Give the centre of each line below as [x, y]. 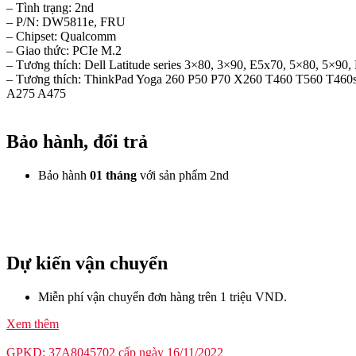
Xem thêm [33, 323]
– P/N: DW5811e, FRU [66, 22]
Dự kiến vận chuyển [87, 263]
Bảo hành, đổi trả [77, 142]
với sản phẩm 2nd [184, 175]
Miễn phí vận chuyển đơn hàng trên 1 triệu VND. [163, 296]
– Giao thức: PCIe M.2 [64, 51]
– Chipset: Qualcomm [61, 37]
